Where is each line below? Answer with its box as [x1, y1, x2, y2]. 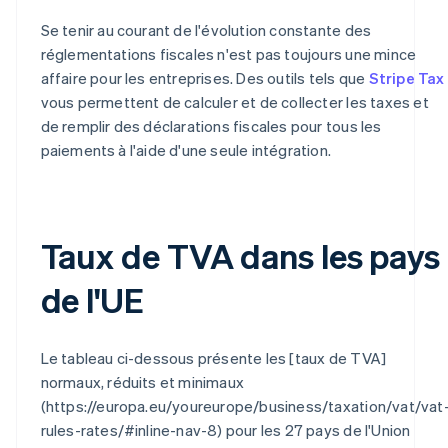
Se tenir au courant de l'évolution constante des [40, 19, 372, 40]
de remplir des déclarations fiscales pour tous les [40, 115, 382, 136]
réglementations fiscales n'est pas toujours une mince [40, 43, 417, 64]
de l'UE [40, 277, 144, 321]
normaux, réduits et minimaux [40, 371, 245, 392]
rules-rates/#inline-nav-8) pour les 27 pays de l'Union [40, 419, 411, 440]
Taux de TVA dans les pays [40, 233, 440, 277]
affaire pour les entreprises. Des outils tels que [40, 67, 369, 88]
